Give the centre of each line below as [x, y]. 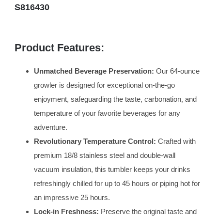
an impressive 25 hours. [72, 198]
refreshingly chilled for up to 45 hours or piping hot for [117, 184]
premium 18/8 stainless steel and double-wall [104, 155]
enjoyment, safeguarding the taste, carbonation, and [115, 99]
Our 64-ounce [177, 71]
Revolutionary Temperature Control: [95, 141]
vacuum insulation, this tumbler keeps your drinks [112, 170]
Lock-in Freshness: [66, 212]
